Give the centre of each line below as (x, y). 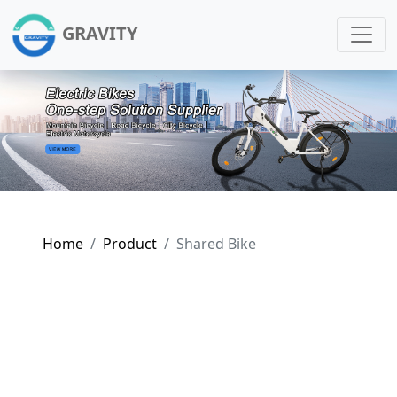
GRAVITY (99, 33)
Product (130, 244)
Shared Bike (216, 244)
